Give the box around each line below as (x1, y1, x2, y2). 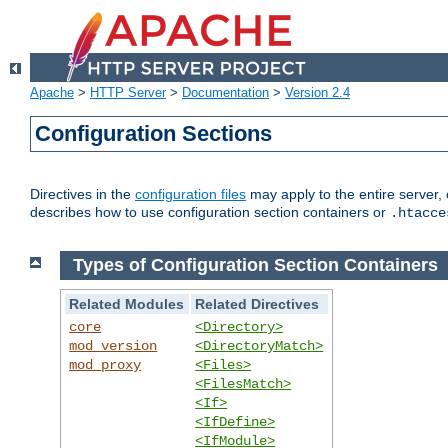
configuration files (135, 186, 246, 203)
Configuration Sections (35, 121, 273, 147)
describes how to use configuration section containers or (30, 204, 390, 221)
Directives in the (30, 186, 135, 203)
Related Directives (195, 295, 320, 312)
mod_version (69, 337, 158, 354)
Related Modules (69, 295, 185, 312)
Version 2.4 (285, 85, 350, 101)
